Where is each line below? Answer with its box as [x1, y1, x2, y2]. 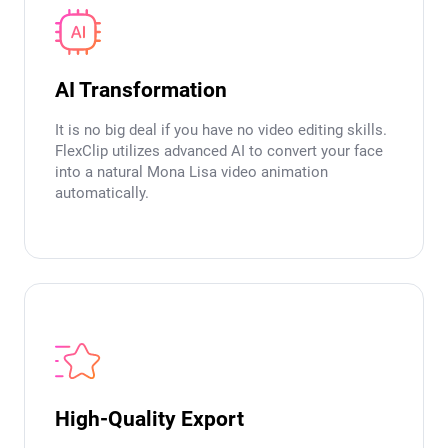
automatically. [55, 184, 149, 203]
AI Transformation [55, 78, 227, 103]
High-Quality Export [55, 407, 244, 432]
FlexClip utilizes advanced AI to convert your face [55, 142, 383, 161]
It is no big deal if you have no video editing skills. [55, 121, 387, 140]
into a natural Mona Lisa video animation [55, 163, 328, 182]
